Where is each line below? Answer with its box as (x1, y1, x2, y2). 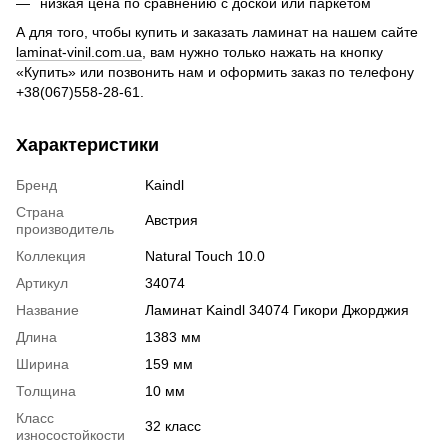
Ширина (16, 355, 69, 372)
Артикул (16, 274, 68, 291)
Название (16, 301, 79, 318)
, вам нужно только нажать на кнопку (142, 43, 383, 60)
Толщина (16, 382, 76, 399)
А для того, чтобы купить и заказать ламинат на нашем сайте (16, 23, 418, 40)
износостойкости (16, 426, 125, 443)
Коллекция (16, 247, 86, 264)
